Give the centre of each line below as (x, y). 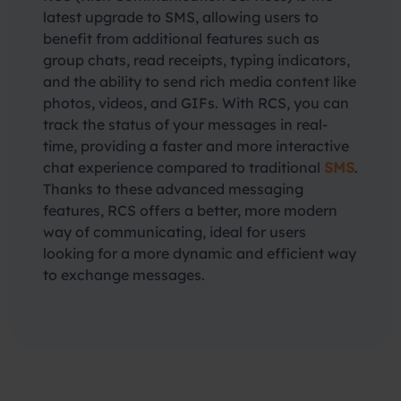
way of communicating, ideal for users (175, 232)
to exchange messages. (124, 275)
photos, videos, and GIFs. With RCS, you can (196, 103)
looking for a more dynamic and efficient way (200, 253)
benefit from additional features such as (181, 38)
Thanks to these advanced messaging (173, 189)
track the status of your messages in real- (185, 124)
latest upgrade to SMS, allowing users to (181, 17)
